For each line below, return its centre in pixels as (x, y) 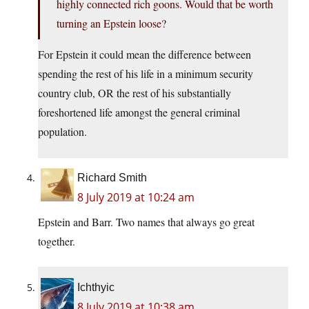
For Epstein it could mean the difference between (144, 54)
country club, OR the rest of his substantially (134, 93)
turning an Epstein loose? (111, 23)
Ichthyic (96, 288)
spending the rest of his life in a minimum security (146, 74)
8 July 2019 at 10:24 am (136, 198)
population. (62, 132)
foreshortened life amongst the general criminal (139, 112)
